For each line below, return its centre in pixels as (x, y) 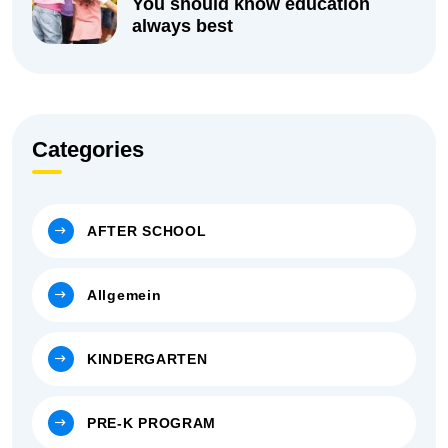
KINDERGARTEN (147, 359)
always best (182, 25)
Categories (88, 150)
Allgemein (124, 295)
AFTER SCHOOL (147, 231)
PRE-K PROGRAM (152, 423)
